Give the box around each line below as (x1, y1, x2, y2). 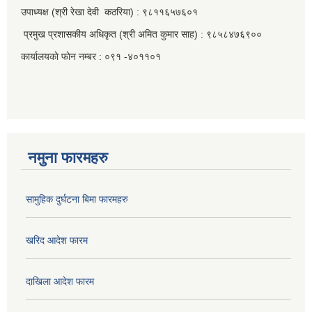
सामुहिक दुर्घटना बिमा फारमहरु (26, 194, 128, 205)
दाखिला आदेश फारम (26, 276, 94, 288)
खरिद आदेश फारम (26, 235, 88, 247)
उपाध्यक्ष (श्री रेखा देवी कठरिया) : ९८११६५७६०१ (21, 6, 198, 18)
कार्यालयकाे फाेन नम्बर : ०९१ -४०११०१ (21, 51, 161, 63)
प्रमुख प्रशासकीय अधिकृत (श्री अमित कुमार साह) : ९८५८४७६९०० (21, 29, 262, 40)
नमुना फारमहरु (28, 149, 108, 167)
